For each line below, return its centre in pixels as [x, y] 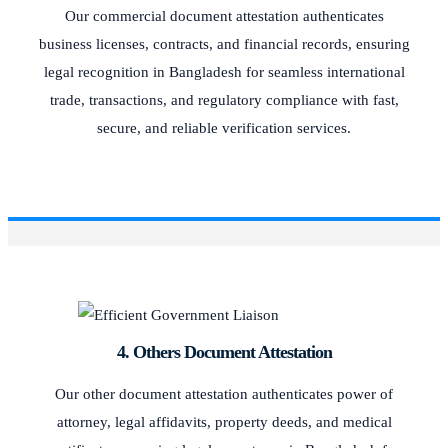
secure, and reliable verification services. [224, 127]
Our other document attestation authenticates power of [224, 393]
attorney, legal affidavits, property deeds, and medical [224, 421]
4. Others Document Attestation [224, 351]
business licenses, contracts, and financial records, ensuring [224, 43]
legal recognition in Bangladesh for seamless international [224, 71]
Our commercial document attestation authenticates [224, 15]
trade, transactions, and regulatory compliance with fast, [224, 99]
